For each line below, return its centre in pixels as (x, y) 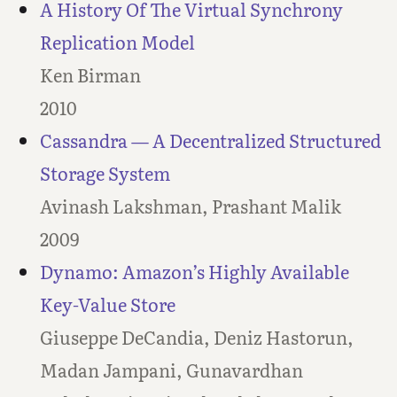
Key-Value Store (107, 304)
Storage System (105, 173)
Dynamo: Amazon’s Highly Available (194, 272)
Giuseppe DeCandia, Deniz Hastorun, (196, 337)
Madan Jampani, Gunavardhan (171, 370)
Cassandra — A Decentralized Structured (210, 140)
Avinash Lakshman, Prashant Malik (190, 206)
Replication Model (117, 42)
